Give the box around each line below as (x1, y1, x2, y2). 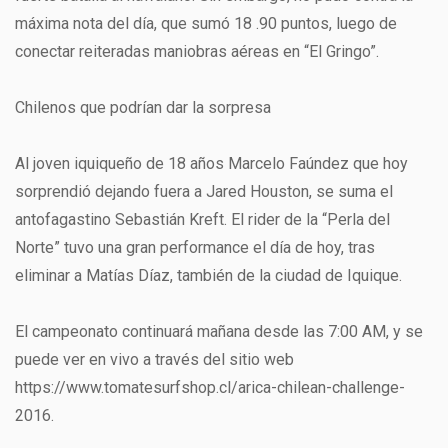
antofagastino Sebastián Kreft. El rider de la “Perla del (15, 210, 390, 229)
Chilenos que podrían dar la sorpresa (15, 98, 271, 117)
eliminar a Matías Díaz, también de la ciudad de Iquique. (15, 266, 402, 285)
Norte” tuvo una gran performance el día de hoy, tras (15, 238, 375, 257)
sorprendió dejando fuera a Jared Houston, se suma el (15, 182, 393, 201)
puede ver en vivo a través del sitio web (15, 350, 294, 369)
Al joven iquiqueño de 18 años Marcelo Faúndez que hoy (15, 154, 408, 173)
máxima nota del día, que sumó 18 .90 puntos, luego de (15, 14, 397, 33)
